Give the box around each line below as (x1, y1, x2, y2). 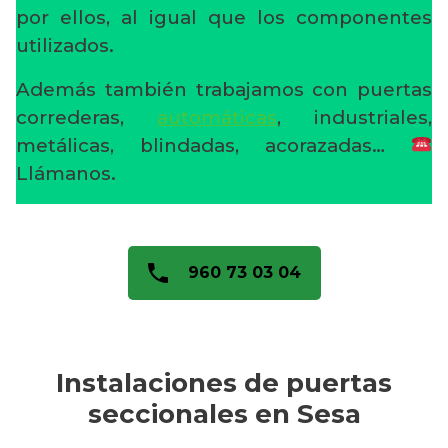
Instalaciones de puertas (56, 366, 392, 399)
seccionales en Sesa (87, 397, 361, 430)
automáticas (157, 105, 277, 129)
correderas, (16, 105, 157, 129)
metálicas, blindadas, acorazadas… (16, 133, 411, 157)
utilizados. (16, 33, 114, 57)
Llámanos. (16, 161, 116, 185)
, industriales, (277, 105, 432, 129)
